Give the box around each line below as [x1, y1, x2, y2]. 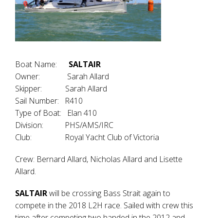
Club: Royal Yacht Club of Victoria [15, 132, 160, 143]
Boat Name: [15, 59, 69, 70]
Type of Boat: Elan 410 [15, 108, 97, 118]
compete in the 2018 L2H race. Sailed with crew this [15, 200, 194, 211]
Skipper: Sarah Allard [15, 83, 108, 94]
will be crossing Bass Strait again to [49, 188, 171, 199]
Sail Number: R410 [15, 95, 83, 106]
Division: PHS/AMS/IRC [15, 120, 114, 130]
